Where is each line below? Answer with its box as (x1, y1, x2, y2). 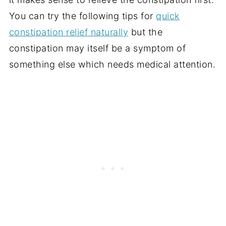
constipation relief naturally (9, 26, 129, 37)
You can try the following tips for (9, 10, 156, 21)
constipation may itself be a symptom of (9, 42, 186, 53)
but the (128, 26, 163, 37)
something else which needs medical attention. (9, 59, 216, 70)
